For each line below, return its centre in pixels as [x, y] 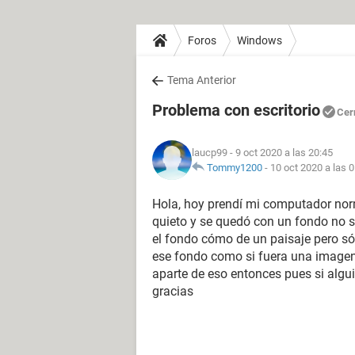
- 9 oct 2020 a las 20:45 [280, 153]
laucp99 [210, 153]
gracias [173, 291]
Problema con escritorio [236, 110]
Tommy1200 [235, 168]
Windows [260, 40]
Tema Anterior [202, 80]
